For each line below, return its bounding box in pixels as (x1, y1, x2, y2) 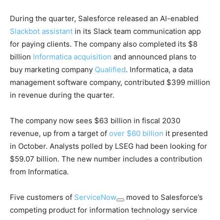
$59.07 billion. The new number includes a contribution (10, 154, 202, 164)
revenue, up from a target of (10, 129, 109, 138)
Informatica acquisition (33, 52, 111, 62)
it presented (164, 129, 208, 138)
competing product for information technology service (10, 205, 197, 215)
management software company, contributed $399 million (10, 78, 210, 87)
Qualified (95, 65, 126, 75)
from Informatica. (10, 167, 69, 177)
